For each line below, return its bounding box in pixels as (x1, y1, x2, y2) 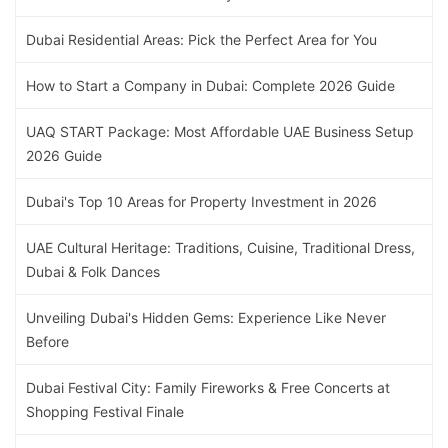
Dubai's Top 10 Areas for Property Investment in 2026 (26, 193, 377, 211)
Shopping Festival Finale (26, 403, 184, 421)
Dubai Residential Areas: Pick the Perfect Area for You (26, 31, 377, 49)
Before (26, 333, 69, 351)
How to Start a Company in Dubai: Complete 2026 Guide (26, 77, 395, 95)
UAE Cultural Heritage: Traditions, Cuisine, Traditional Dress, (26, 239, 415, 257)
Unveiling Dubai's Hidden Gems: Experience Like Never (26, 309, 386, 327)
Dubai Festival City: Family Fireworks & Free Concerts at (26, 379, 390, 397)
